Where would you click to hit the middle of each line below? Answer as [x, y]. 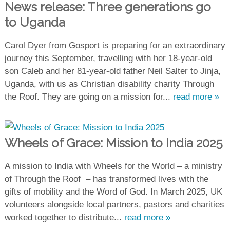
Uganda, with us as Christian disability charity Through [109, 84]
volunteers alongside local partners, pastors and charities [114, 204]
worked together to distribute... [64, 217]
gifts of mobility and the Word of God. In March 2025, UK [113, 191]
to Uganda [35, 23]
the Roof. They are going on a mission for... [89, 97]
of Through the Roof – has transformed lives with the [106, 179]
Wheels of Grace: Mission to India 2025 [113, 143]
